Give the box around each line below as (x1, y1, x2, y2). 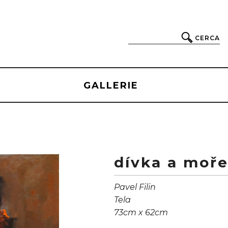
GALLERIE (83, 80, 138, 91)
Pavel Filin (113, 182, 156, 192)
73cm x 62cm (113, 208, 168, 217)
